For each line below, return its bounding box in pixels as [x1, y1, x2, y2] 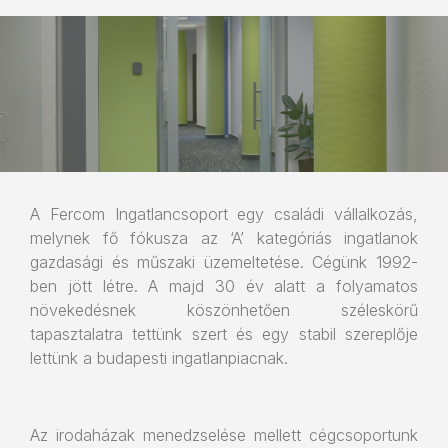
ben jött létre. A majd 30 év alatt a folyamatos [30, 276, 418, 297]
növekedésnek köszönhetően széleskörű [30, 300, 418, 321]
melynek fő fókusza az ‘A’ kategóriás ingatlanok [30, 228, 418, 249]
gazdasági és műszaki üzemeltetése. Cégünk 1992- [30, 252, 418, 273]
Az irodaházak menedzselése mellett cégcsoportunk [30, 425, 418, 446]
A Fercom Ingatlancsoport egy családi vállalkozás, [30, 204, 418, 225]
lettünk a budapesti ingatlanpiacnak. [30, 348, 293, 369]
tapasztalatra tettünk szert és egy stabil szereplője [30, 324, 418, 345]
